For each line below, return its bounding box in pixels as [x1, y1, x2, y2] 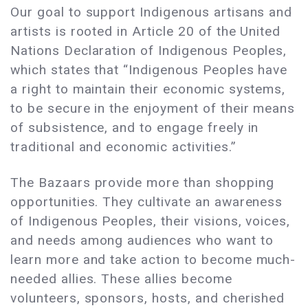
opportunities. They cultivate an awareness [10, 194, 283, 210]
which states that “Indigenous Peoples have [10, 62, 288, 78]
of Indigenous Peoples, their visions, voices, [10, 213, 291, 230]
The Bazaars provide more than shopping [10, 175, 274, 191]
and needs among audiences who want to [10, 232, 274, 249]
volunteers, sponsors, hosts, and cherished [10, 290, 285, 307]
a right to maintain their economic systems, [10, 81, 286, 98]
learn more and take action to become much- [10, 252, 296, 268]
